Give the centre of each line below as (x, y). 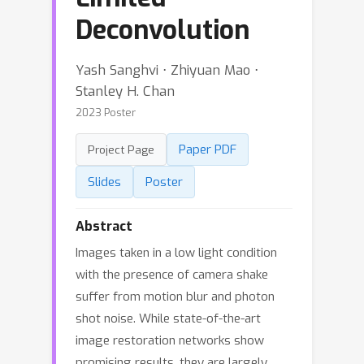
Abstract (104, 226)
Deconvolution (162, 30)
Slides (104, 182)
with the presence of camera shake (172, 275)
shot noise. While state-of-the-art (168, 318)
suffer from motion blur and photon (175, 297)
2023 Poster (106, 113)
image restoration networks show (170, 340)
